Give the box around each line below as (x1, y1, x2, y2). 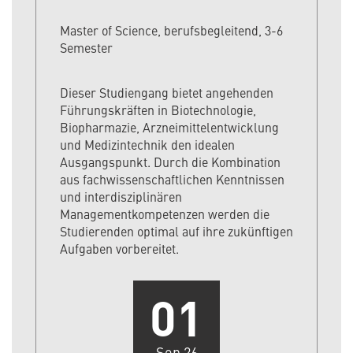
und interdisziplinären (60, 188, 182, 206)
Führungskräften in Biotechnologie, (60, 101, 256, 119)
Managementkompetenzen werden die (60, 205, 269, 223)
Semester (60, 39, 113, 57)
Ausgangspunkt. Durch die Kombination (60, 153, 281, 171)
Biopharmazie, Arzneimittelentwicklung (60, 118, 279, 136)
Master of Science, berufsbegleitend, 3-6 (60, 21, 283, 39)
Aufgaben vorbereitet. (60, 240, 179, 258)
